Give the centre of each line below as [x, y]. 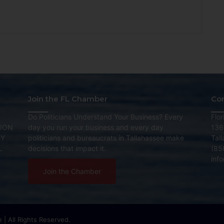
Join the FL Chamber [67, 99]
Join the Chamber [72, 171]
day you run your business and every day [95, 127]
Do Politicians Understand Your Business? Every [105, 117]
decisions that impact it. [67, 148]
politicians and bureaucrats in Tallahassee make [106, 138]
